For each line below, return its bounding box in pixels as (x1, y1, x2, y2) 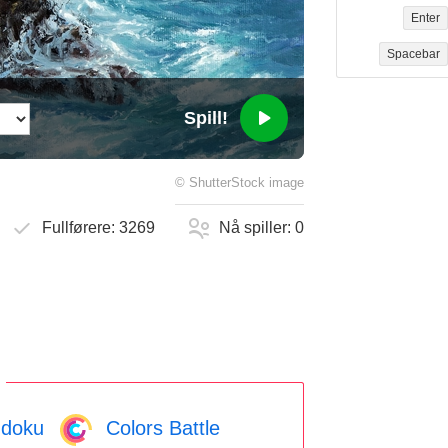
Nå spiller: (219, 219, 296, 237)
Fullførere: (42, 219, 120, 237)
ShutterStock (189, 176, 265, 191)
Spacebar (386, 47, 440, 62)
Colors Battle (100, 416, 220, 439)
